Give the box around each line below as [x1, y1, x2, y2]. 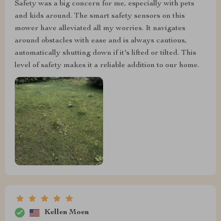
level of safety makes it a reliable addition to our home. [15, 62, 199, 70]
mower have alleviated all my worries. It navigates [15, 25, 185, 33]
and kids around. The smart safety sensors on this [15, 12, 185, 21]
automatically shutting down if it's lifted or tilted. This [15, 49, 196, 58]
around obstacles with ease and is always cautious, [15, 37, 187, 45]
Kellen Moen [44, 208, 89, 217]
